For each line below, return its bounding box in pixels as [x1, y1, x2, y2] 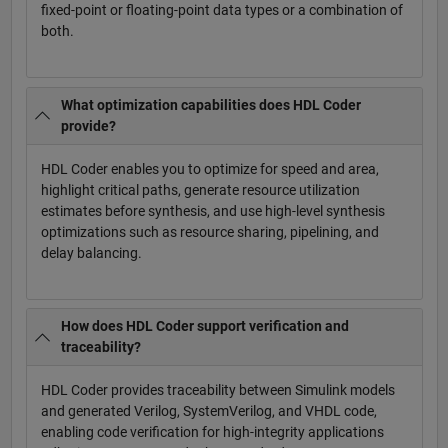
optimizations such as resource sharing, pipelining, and [40, 223, 379, 240]
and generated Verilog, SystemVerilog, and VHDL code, [40, 403, 377, 420]
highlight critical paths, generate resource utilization [40, 181, 360, 198]
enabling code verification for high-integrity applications [40, 424, 384, 441]
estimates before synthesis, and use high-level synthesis [40, 202, 385, 219]
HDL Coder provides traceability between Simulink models [40, 382, 395, 399]
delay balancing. [40, 244, 142, 261]
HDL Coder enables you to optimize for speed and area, [40, 160, 379, 177]
